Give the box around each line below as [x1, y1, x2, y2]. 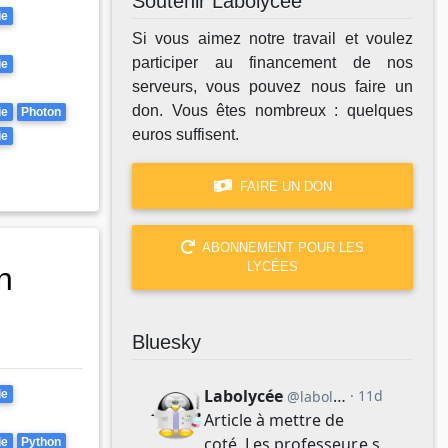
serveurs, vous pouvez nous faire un [132, 78, 413, 96]
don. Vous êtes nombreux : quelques [132, 102, 413, 120]
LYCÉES [247, 259, 298, 275]
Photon [21, 105, 62, 120]
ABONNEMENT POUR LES [199, 240, 364, 256]
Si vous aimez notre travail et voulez [132, 30, 413, 48]
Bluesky [132, 330, 201, 353]
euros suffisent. [132, 126, 239, 144]
